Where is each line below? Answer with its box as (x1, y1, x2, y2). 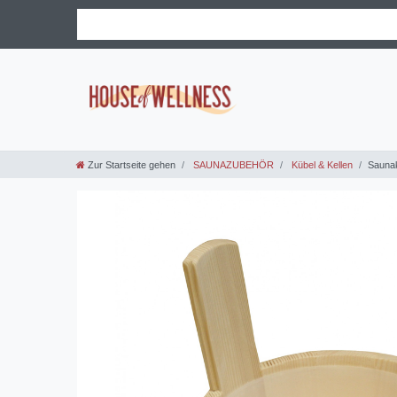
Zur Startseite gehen (88, 159, 175, 170)
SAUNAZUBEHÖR (191, 159, 274, 170)
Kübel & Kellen (289, 159, 353, 170)
